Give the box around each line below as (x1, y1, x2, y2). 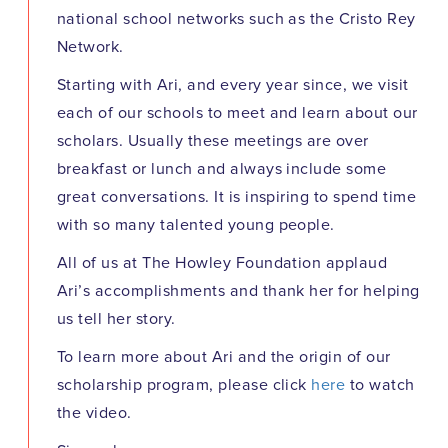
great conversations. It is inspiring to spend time (57, 189, 417, 206)
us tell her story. (57, 311, 176, 328)
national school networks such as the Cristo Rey (57, 11, 416, 28)
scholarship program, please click (57, 377, 312, 394)
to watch (345, 377, 415, 394)
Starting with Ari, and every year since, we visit (57, 77, 409, 94)
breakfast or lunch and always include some (57, 161, 387, 178)
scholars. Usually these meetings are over (57, 133, 369, 150)
